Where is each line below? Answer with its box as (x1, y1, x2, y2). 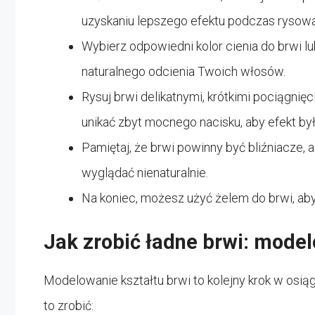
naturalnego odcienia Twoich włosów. (82, 63, 285, 79)
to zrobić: (44, 297, 94, 313)
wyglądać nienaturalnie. (82, 165, 208, 180)
